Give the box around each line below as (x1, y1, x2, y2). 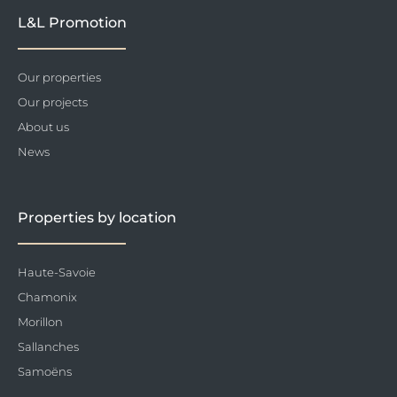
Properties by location (18, 208, 176, 226)
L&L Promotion (18, 13, 127, 31)
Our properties (18, 69, 101, 84)
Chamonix (18, 289, 77, 304)
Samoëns (18, 363, 72, 378)
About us (18, 119, 69, 134)
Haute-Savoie (18, 264, 96, 279)
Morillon (18, 314, 63, 329)
